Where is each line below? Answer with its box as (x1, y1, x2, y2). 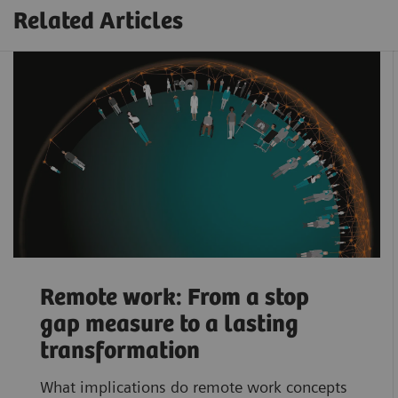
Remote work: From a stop (39, 283, 309, 312)
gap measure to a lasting (39, 310, 298, 338)
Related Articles (13, 8, 183, 36)
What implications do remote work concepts (39, 377, 347, 396)
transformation (39, 337, 200, 365)
